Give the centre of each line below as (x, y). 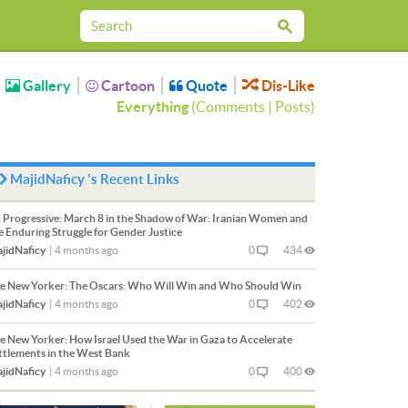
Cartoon (127, 86)
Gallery (46, 86)
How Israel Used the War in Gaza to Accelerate (180, 339)
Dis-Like (287, 86)
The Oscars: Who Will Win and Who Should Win (184, 286)
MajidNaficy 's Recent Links (95, 179)
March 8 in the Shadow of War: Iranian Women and (185, 218)
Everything (153, 107)
